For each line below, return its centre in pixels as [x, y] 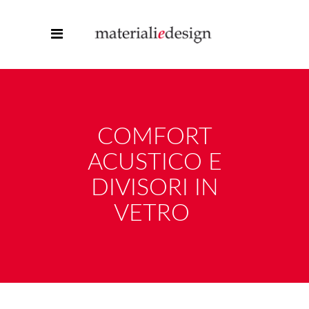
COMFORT [154, 137]
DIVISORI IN [154, 188]
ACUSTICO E [154, 163]
